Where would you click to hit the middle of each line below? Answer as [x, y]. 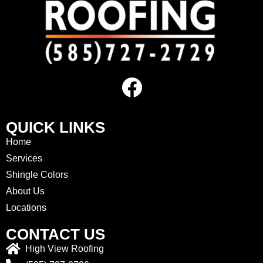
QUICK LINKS [55, 127]
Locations [26, 207]
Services [24, 158]
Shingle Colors [37, 174]
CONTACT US [55, 234]
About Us [25, 191]
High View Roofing [64, 248]
